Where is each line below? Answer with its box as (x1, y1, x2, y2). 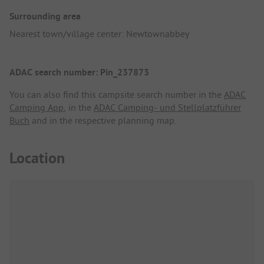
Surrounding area (9, 10, 81, 23)
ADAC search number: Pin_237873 (9, 66, 149, 79)
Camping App (9, 101, 64, 114)
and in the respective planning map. (29, 114, 176, 127)
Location (9, 147, 65, 168)
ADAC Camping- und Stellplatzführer (94, 101, 241, 114)
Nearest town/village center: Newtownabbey (9, 28, 189, 40)
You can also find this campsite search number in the (9, 88, 224, 101)
